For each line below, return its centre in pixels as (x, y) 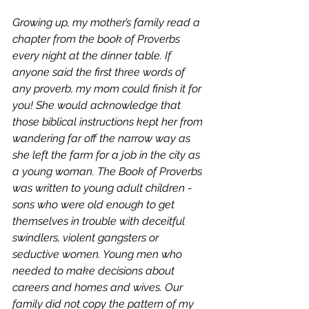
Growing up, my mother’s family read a (108, 22)
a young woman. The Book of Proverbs (109, 171)
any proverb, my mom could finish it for (108, 89)
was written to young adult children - (103, 188)
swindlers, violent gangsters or (87, 238)
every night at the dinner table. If (93, 56)
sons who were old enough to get (95, 205)
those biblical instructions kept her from (109, 122)
